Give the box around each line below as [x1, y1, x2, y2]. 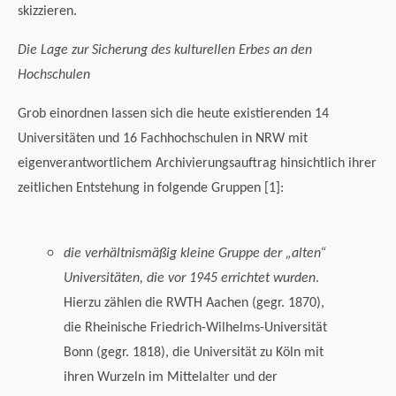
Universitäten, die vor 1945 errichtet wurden [64, 270, 316, 286]
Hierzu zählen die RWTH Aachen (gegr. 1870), [64, 295, 325, 310]
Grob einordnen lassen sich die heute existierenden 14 [18, 107, 329, 121]
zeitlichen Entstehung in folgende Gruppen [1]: [18, 181, 284, 195]
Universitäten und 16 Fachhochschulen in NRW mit [18, 132, 308, 146]
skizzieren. [18, 4, 77, 19]
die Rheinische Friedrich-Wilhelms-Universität [64, 320, 328, 335]
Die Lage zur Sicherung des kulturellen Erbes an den [18, 43, 312, 57]
